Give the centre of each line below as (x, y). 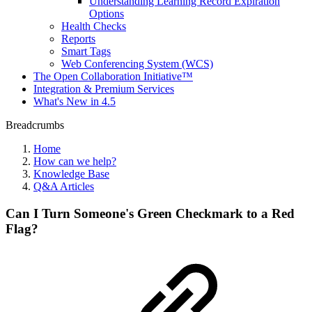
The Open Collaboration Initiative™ (113, 76)
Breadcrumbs (35, 125)
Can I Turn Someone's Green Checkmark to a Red (150, 213)
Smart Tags (86, 51)
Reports (78, 39)
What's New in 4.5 (75, 101)
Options (107, 14)
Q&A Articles (64, 186)
